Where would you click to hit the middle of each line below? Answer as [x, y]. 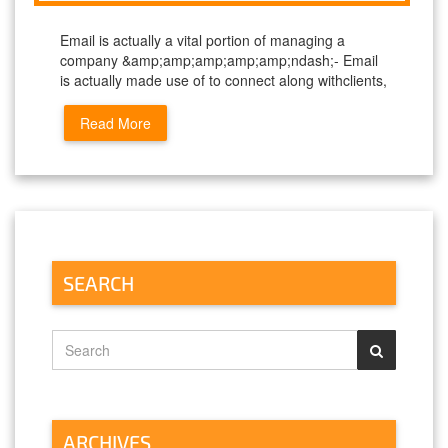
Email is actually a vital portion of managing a [202, 39]
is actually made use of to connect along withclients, [223, 79]
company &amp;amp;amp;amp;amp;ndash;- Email [219, 59]
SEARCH [98, 282]
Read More [115, 122]
